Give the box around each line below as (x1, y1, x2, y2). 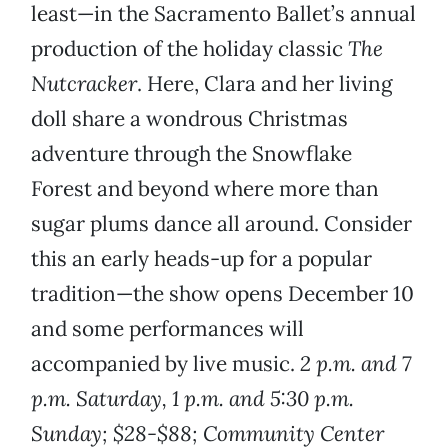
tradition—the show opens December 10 (31, 280, 414, 308)
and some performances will (31, 315, 304, 343)
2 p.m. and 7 (300, 350, 411, 378)
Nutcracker (31, 70, 137, 98)
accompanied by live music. (31, 350, 300, 378)
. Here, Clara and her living (137, 70, 393, 98)
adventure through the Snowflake (31, 140, 352, 168)
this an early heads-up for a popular (31, 245, 372, 273)
